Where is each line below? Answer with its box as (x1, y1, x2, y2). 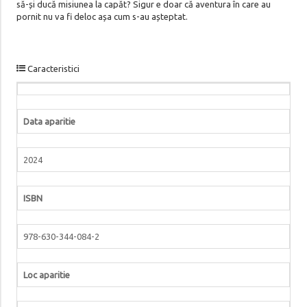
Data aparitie (23, 116, 75, 126)
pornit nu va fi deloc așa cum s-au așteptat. (16, 11, 188, 21)
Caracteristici (25, 63, 79, 73)
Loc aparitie (23, 269, 70, 280)
